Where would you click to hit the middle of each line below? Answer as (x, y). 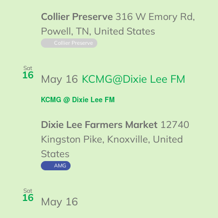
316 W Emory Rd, (155, 17)
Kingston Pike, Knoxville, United (112, 139)
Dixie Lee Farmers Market (100, 124)
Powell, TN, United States (98, 31)
